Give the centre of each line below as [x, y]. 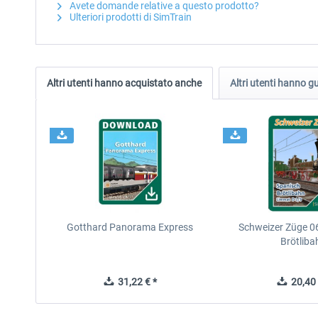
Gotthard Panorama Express [130, 227]
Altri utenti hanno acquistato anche [124, 83]
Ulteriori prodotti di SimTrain [130, 17]
